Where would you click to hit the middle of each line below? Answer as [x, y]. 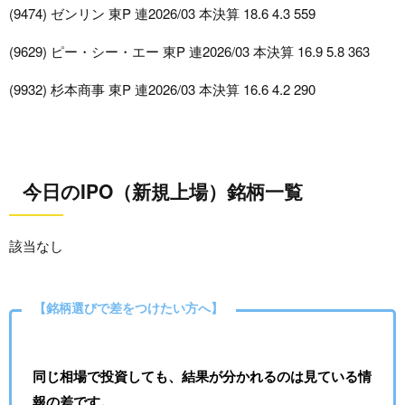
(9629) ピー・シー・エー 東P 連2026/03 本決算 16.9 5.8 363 [189, 52]
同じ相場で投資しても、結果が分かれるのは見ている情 [202, 376]
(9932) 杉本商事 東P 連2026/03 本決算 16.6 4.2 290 [162, 89]
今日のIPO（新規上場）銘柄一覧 [163, 190]
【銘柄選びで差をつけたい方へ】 [128, 308]
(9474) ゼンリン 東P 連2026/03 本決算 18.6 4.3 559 [162, 14]
